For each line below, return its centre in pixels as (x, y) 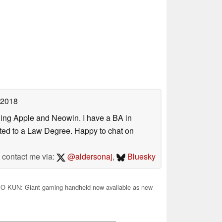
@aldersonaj (89, 156)
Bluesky (140, 156)
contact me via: (29, 156)
